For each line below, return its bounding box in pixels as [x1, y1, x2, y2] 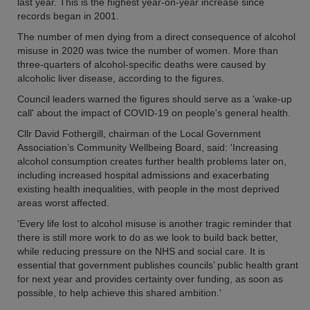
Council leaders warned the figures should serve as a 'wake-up [17, 93, 292, 104]
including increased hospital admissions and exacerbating [17, 170, 269, 181]
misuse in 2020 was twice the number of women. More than [17, 45, 278, 56]
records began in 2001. [17, 10, 119, 21]
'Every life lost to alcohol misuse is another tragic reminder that [17, 218, 291, 229]
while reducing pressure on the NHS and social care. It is [17, 246, 265, 257]
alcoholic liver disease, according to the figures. [17, 73, 224, 84]
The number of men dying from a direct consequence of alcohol [17, 31, 295, 42]
